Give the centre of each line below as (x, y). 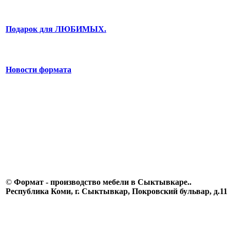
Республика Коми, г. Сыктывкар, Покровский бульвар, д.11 (117, 191)
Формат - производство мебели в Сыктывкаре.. (103, 182)
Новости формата (39, 69)
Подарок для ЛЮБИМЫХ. (56, 29)
